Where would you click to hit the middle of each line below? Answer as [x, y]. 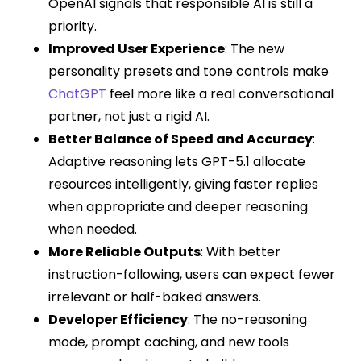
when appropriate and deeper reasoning [178, 206]
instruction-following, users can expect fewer [192, 274]
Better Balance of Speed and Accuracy [180, 139]
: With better [241, 251]
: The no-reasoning [247, 319]
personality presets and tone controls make [189, 71]
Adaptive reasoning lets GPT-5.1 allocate [177, 161]
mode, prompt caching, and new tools [169, 342]
